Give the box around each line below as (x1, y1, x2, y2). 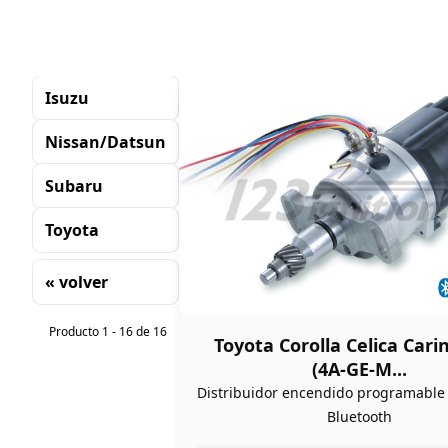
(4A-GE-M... (312, 357, 408, 382)
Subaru (45, 175, 103, 197)
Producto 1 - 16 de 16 (49, 323, 167, 340)
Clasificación (32, 312, 126, 334)
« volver (45, 271, 108, 293)
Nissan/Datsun (45, 131, 166, 153)
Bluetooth (327, 407, 393, 427)
